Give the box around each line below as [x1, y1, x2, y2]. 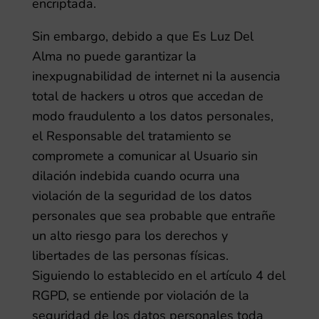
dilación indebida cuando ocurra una [31, 167, 240, 184]
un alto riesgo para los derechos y [31, 227, 228, 244]
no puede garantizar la [66, 48, 197, 65]
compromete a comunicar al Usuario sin [31, 147, 258, 164]
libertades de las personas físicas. [31, 247, 229, 264]
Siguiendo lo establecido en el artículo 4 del [31, 267, 286, 284]
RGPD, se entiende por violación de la [31, 287, 249, 304]
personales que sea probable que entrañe [31, 207, 276, 224]
